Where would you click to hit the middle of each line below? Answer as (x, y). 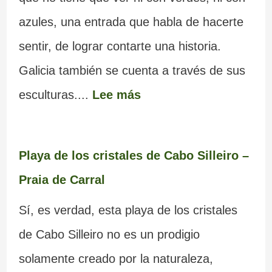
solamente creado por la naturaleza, (116, 258)
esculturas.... (55, 94)
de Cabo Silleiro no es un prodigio (109, 234)
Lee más (116, 94)
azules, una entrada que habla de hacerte (131, 22)
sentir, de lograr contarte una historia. (120, 46)
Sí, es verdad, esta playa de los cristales (128, 210)
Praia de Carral (62, 179)
